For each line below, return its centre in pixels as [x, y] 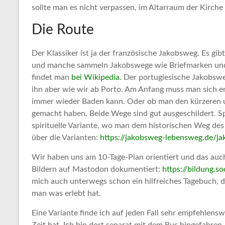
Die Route [63, 30]
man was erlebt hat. [66, 194]
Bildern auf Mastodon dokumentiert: [97, 170]
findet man [51, 78]
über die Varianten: [66, 138]
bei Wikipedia [95, 78]
